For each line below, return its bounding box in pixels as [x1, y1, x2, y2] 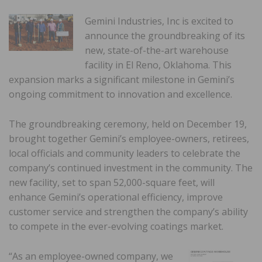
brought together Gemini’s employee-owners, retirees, [9, 132, 249, 145]
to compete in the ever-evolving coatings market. [9, 219, 223, 233]
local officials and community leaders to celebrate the [9, 146, 240, 160]
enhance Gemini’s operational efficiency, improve [9, 190, 223, 204]
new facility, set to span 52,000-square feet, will [9, 175, 215, 189]
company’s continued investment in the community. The [9, 161, 253, 174]
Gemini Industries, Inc [85, 14, 182, 27]
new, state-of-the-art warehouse [85, 43, 229, 57]
